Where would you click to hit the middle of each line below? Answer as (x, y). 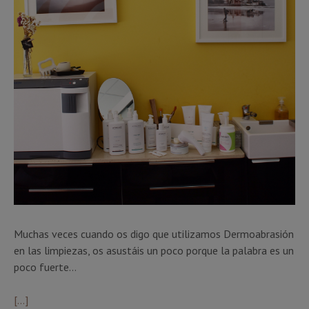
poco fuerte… (45, 267)
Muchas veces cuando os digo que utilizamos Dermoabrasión (154, 234)
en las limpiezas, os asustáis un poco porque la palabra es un (154, 251)
